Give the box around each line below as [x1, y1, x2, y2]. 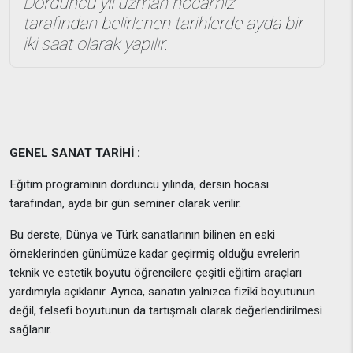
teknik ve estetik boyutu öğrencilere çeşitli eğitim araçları [9, 266, 302, 280]
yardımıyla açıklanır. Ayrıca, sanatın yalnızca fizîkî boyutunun [9, 284, 315, 299]
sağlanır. [9, 322, 55, 336]
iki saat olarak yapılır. [23, 34, 168, 54]
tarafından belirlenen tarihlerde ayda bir [23, 13, 303, 33]
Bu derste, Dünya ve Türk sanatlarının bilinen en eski [9, 228, 275, 242]
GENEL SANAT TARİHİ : [9, 146, 140, 160]
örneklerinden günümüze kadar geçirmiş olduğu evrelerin [9, 247, 300, 261]
